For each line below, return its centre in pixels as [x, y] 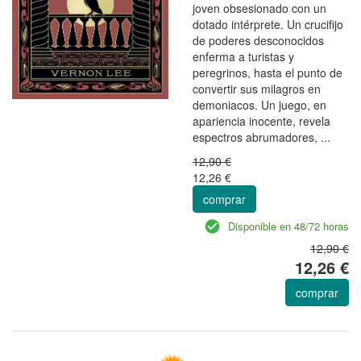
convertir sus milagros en [257, 88]
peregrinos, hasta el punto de [268, 72]
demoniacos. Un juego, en [259, 104]
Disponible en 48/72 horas [288, 226]
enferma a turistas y [243, 56]
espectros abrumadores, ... [261, 137]
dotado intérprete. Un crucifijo [268, 24]
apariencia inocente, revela [261, 120]
